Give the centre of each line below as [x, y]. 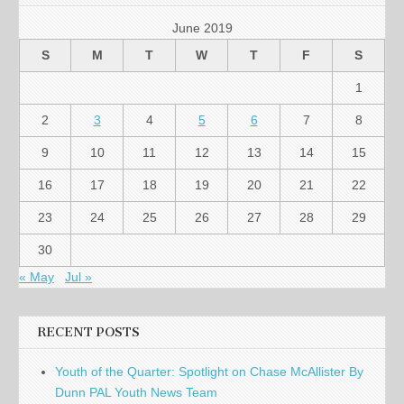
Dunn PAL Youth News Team [136, 393]
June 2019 [202, 28]
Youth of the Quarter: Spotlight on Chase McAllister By [209, 372]
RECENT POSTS [88, 333]
